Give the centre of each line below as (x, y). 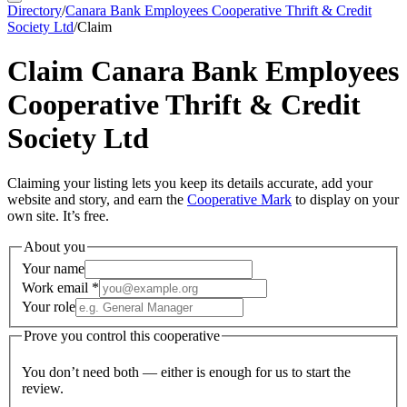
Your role (49, 307)
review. (43, 389)
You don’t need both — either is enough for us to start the (186, 372)
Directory (35, 10)
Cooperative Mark (239, 199)
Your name (53, 269)
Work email (57, 288)
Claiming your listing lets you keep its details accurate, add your (190, 183)
